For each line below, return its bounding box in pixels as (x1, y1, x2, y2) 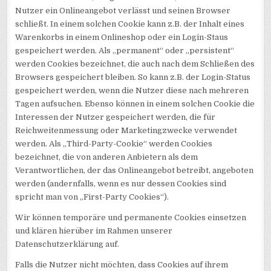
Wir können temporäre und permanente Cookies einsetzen (15, 213, 247, 223)
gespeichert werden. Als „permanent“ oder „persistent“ (15, 46, 235, 56)
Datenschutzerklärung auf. (15, 240, 120, 249)
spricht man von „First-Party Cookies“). (15, 192, 169, 202)
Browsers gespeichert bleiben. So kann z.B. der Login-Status (15, 73, 251, 82)
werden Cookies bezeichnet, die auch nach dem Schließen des (15, 59, 255, 69)
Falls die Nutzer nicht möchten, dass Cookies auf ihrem (15, 260, 229, 270)
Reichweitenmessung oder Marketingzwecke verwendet (15, 126, 238, 135)
